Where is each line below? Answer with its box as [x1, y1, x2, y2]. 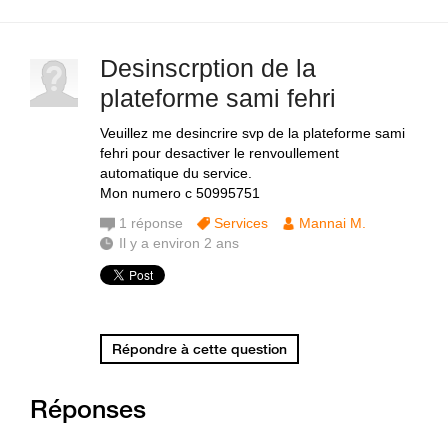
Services [214, 215, 268, 231]
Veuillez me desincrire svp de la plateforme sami [100, 125, 405, 141]
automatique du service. [100, 165, 252, 181]
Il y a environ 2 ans [119, 235, 239, 251]
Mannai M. [299, 215, 366, 231]
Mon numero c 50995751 [100, 185, 260, 201]
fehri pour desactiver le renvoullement [100, 145, 339, 161]
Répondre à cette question [112, 340, 287, 358]
